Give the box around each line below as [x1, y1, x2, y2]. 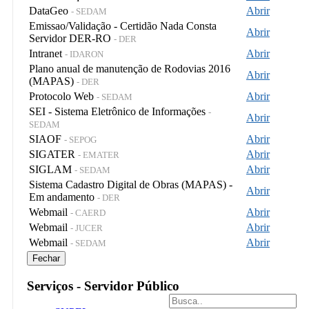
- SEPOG [64, 134, 97, 145]
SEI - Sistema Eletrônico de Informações [29, 105, 208, 117]
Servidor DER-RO [29, 32, 114, 44]
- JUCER [70, 222, 103, 233]
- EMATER [78, 149, 119, 160]
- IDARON [65, 48, 103, 59]
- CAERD [70, 207, 106, 218]
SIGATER [29, 148, 78, 160]
